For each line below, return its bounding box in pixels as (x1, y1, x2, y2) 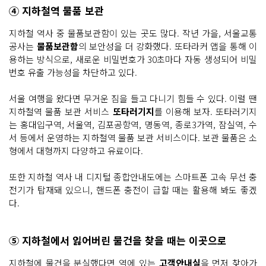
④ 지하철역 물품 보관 (9, 3, 104, 18)
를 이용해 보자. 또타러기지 (154, 105, 258, 118)
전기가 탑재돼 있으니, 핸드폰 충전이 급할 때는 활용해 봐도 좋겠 (9, 183, 257, 197)
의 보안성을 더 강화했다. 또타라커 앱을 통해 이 (78, 40, 257, 53)
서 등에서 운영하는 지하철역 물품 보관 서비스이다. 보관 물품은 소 (9, 131, 257, 144)
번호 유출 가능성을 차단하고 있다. (9, 66, 137, 79)
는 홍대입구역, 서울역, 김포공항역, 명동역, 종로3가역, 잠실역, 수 (9, 118, 257, 131)
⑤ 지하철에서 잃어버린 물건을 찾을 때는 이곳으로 (9, 233, 227, 248)
